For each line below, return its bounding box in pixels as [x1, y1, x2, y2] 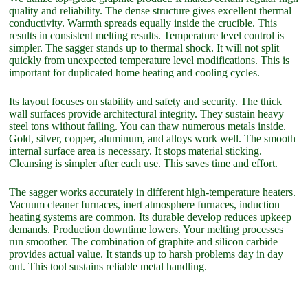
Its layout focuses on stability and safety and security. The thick [9, 95, 283, 107]
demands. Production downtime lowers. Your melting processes [9, 223, 284, 235]
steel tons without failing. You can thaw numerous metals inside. [9, 120, 287, 132]
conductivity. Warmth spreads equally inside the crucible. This [9, 16, 278, 29]
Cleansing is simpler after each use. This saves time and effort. [9, 157, 278, 169]
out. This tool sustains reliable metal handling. [9, 260, 208, 272]
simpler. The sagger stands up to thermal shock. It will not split [9, 41, 280, 54]
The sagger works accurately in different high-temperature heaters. [9, 186, 296, 198]
